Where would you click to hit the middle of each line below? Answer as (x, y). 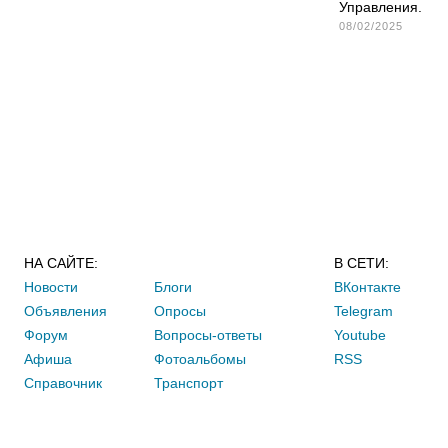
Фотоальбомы (200, 359)
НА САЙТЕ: (61, 263)
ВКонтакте (367, 287)
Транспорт (188, 383)
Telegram (363, 311)
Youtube (360, 335)
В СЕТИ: (361, 263)
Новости (51, 287)
